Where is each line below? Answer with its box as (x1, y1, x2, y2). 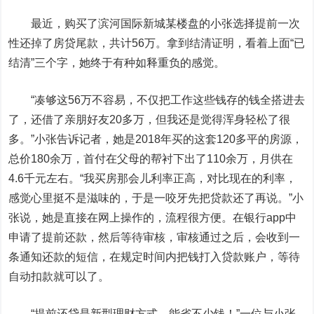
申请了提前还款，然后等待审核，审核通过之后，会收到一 (8, 231, 301, 243)
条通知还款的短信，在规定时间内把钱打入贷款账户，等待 (8, 251, 301, 263)
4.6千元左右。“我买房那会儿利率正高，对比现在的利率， (8, 172, 297, 184)
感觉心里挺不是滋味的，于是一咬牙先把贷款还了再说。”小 (8, 192, 304, 204)
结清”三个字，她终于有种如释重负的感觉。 (8, 57, 226, 69)
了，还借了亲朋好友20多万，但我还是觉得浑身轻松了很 (8, 114, 291, 125)
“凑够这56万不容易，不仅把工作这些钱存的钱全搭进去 (31, 94, 306, 106)
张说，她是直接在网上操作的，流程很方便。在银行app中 (8, 212, 297, 224)
